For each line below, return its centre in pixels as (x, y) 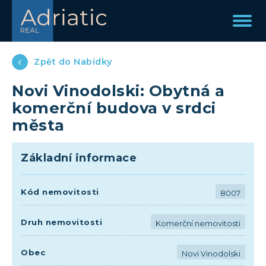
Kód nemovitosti (60, 191)
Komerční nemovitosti (198, 223)
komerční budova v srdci (114, 108)
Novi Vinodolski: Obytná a (118, 91)
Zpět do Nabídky (73, 62)
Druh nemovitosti (61, 222)
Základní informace (79, 158)
